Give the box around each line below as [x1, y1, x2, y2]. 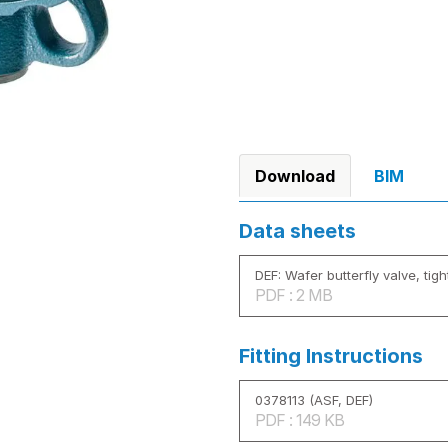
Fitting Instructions [239, 343, 423, 368]
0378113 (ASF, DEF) [255, 391, 373, 408]
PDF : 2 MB [255, 284, 332, 305]
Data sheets [239, 218, 356, 243]
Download [255, 165, 335, 186]
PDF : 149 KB [255, 409, 344, 430]
